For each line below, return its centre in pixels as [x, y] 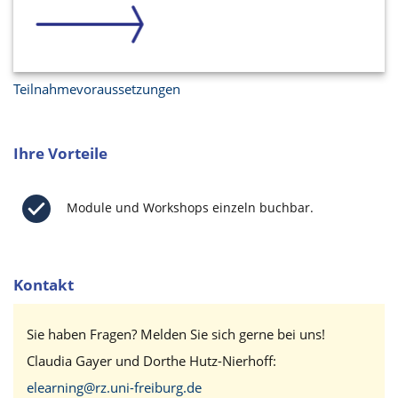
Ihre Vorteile [60, 153]
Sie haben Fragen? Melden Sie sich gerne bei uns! [176, 334]
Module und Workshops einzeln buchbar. [190, 207]
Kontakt [44, 285]
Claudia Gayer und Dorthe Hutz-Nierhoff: [151, 361]
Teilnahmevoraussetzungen [97, 89]
